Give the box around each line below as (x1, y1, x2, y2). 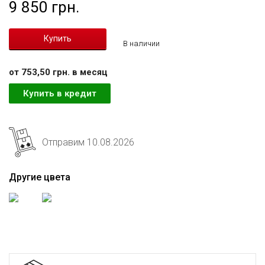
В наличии (123, 38, 160, 48)
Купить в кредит (23, 88, 96, 99)
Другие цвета (9, 172, 70, 183)
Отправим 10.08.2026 (42, 136, 134, 148)
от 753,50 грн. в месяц (9, 67, 108, 77)
